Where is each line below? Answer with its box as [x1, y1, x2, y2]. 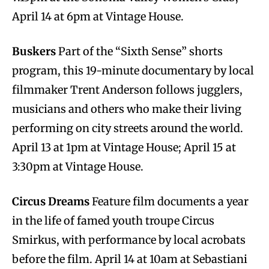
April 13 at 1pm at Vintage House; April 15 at [12, 140, 236, 154]
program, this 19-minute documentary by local [12, 63, 254, 77]
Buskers [12, 44, 56, 58]
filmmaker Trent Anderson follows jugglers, [12, 82, 243, 97]
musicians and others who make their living [12, 101, 241, 116]
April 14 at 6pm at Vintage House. [12, 9, 184, 23]
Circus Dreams [12, 194, 89, 208]
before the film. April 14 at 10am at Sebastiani [12, 252, 247, 266]
